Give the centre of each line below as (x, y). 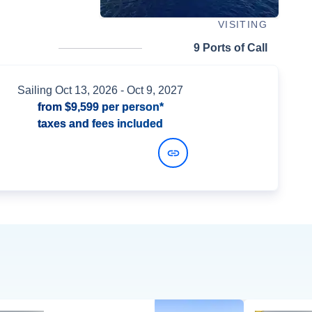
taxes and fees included (100, 124)
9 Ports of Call (231, 48)
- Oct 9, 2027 (150, 91)
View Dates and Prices (85, 153)
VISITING (242, 25)
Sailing (36, 91)
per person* (131, 107)
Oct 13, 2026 (86, 91)
